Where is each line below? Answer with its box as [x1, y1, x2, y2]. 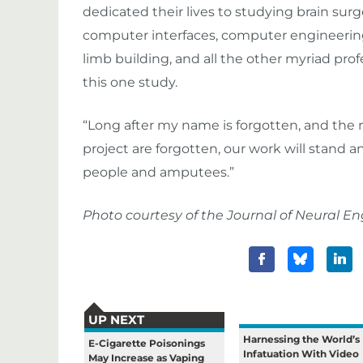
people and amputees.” [83, 164, 234, 181]
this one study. [83, 75, 177, 91]
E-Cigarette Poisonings [88, 337, 205, 350]
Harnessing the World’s [243, 333, 361, 346]
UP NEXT [88, 312, 144, 328]
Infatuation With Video [243, 348, 360, 361]
